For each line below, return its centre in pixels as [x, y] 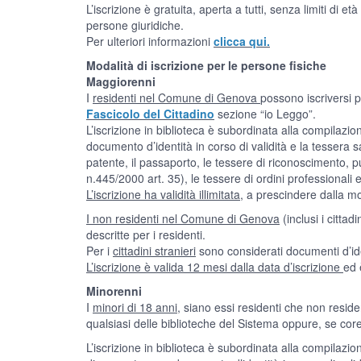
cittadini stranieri [154, 251]
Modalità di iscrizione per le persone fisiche [206, 65]
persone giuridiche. [135, 25]
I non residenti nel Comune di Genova [183, 218]
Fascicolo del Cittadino [150, 114]
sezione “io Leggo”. [265, 114]
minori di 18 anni [135, 307]
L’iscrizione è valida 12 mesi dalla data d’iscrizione [215, 267]
